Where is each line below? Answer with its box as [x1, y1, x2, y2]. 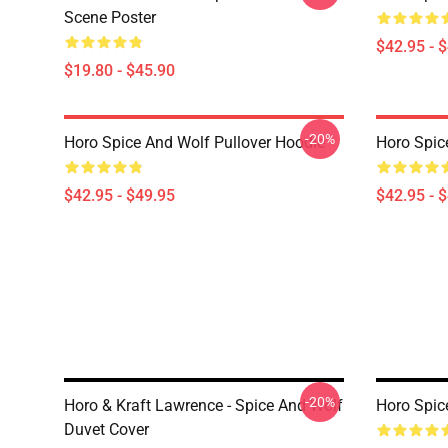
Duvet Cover [64, 420, 149, 439]
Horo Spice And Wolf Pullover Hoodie [64, 133, 325, 152]
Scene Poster [64, 8, 156, 27]
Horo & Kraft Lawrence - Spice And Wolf [64, 396, 343, 415]
